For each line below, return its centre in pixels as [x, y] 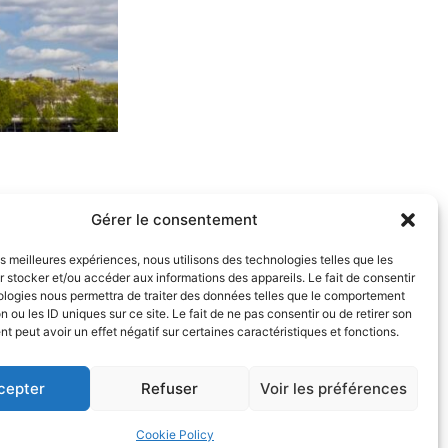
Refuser [170, 388]
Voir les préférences [333, 388]
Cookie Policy [174, 434]
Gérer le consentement [175, 219]
